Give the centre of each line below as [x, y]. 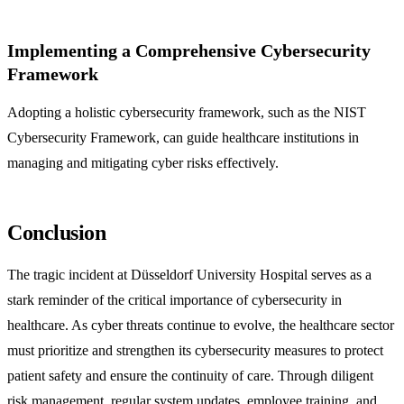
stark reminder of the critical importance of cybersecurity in [174, 300]
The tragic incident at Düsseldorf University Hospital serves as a [189, 275]
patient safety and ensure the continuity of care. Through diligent [190, 376]
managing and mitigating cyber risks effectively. [143, 163]
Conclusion [57, 233]
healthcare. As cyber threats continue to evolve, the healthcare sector [201, 326]
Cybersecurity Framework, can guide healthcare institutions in [183, 138]
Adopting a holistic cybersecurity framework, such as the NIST [187, 113]
